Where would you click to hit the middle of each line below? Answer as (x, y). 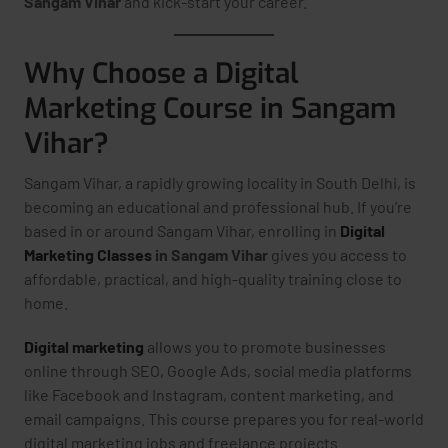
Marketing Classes (89, 254)
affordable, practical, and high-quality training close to (213, 278)
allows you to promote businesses (266, 346)
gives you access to (337, 254)
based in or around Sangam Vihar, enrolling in (182, 230)
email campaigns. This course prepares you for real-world (224, 418)
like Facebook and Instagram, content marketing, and (209, 394)
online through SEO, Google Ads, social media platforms (218, 370)
